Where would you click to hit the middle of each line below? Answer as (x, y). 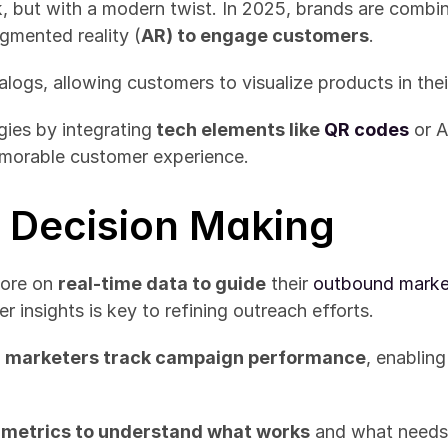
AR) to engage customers (255, 35)
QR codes (366, 129)
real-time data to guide (162, 283)
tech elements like (238, 129)
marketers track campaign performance (185, 357)
